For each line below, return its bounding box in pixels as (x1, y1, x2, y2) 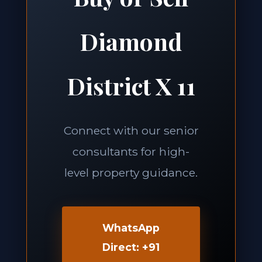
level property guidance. (64, 166, 198, 180)
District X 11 (67, 70, 195, 101)
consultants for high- (73, 144, 189, 158)
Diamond (80, 26, 182, 57)
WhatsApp (102, 222, 160, 234)
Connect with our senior (63, 123, 199, 137)
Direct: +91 (102, 241, 160, 253)
